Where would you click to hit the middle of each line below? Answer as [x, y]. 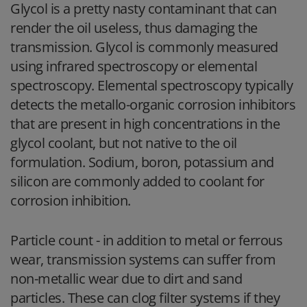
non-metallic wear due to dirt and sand [126, 278]
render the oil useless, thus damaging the [134, 27]
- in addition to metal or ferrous [187, 240]
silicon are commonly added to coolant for [137, 181]
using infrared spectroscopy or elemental [134, 66]
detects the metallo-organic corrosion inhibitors [153, 104]
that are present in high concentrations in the [145, 123]
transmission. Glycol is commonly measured [144, 47]
